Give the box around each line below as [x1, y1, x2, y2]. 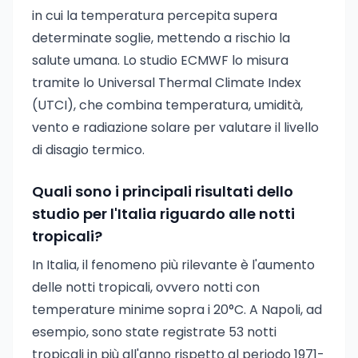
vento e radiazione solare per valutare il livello [32, 118, 319, 137]
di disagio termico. [32, 141, 145, 159]
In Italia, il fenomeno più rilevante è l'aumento [32, 256, 315, 274]
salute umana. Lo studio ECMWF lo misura [32, 51, 288, 70]
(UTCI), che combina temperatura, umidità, [32, 96, 303, 114]
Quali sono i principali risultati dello [32, 181, 293, 201]
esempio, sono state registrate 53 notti [32, 323, 276, 341]
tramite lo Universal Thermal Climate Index [32, 74, 301, 92]
